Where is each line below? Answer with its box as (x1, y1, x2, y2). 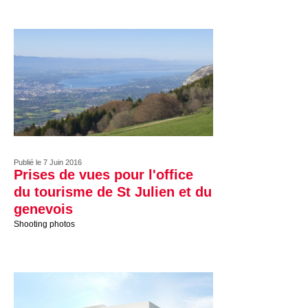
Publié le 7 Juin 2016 (14, 158, 82, 166)
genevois (14, 201, 73, 217)
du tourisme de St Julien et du (14, 184, 212, 199)
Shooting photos (14, 219, 75, 229)
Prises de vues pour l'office (14, 167, 193, 182)
